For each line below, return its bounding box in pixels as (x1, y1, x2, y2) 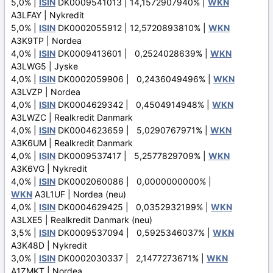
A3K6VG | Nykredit (11, 163, 87, 174)
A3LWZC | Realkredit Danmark (11, 112, 133, 122)
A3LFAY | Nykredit (11, 9, 84, 20)
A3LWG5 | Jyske (11, 60, 78, 71)
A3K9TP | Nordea (11, 35, 82, 46)
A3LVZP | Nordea (11, 86, 80, 97)
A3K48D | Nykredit (11, 239, 87, 250)
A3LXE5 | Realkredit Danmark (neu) (11, 214, 152, 225)
